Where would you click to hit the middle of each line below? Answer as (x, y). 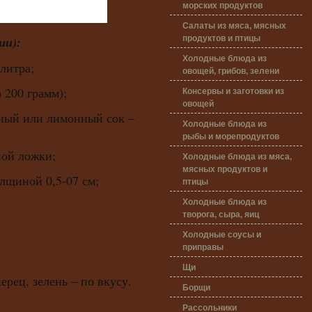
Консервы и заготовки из (233, 91)
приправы (203, 246)
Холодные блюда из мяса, (237, 156)
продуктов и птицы (221, 37)
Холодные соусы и (222, 234)
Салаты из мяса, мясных (234, 25)
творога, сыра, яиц (221, 213)
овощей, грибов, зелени (231, 70)
